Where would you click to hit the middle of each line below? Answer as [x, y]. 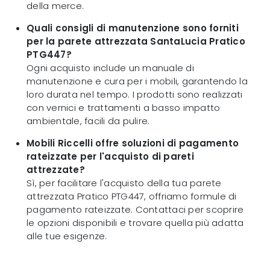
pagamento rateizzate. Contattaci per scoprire [135, 210]
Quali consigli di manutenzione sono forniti [133, 28]
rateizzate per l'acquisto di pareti [110, 157]
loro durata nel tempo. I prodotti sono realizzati [135, 95]
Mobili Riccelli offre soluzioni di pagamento [133, 143]
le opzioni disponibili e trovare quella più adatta [135, 223]
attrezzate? [56, 170]
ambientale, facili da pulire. [88, 121]
